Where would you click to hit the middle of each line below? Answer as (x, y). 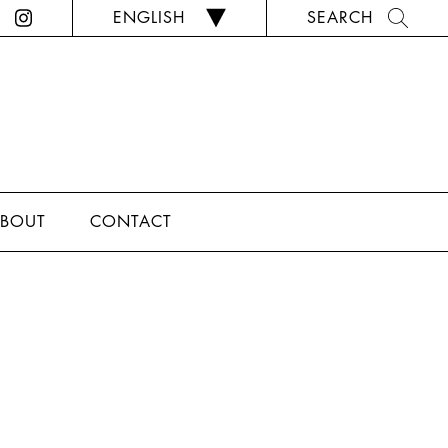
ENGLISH (149, 17)
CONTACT (131, 221)
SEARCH (340, 17)
